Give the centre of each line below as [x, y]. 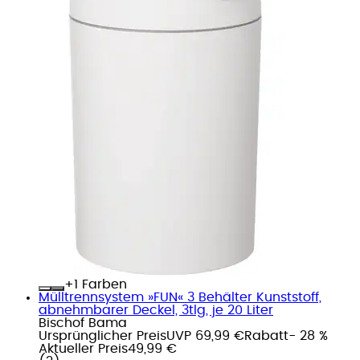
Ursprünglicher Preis [102, 335]
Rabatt [266, 335]
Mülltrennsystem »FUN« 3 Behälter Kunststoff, [180, 297]
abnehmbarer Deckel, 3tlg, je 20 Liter [156, 310]
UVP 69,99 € [205, 335]
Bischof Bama [83, 323]
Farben [102, 284]
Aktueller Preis [83, 348]
